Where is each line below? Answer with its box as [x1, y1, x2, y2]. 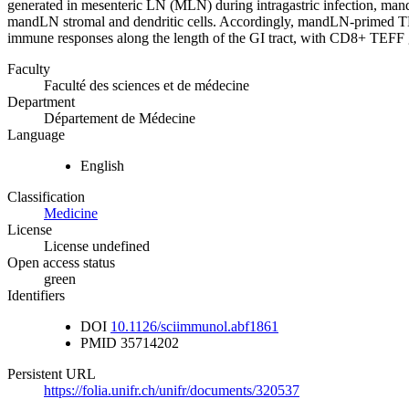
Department [7, 93, 75, 110]
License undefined [44, 237, 150, 254]
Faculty [7, 60, 50, 77]
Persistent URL [7, 365, 96, 382]
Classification [7, 188, 85, 204]
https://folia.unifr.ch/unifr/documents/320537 [44, 382, 299, 398]
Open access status [7, 254, 115, 270]
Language [7, 126, 65, 142]
